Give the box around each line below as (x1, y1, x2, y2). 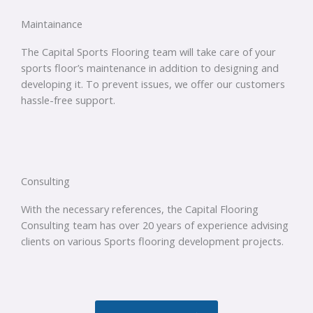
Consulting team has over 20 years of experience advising (21, 218, 289, 233)
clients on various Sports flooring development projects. (21, 234, 284, 249)
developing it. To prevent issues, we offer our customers (21, 76, 285, 91)
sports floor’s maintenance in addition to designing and (21, 60, 279, 75)
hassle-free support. (21, 92, 115, 107)
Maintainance (21, 16, 82, 31)
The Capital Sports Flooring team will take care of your (21, 44, 276, 59)
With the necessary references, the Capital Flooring (21, 202, 259, 217)
